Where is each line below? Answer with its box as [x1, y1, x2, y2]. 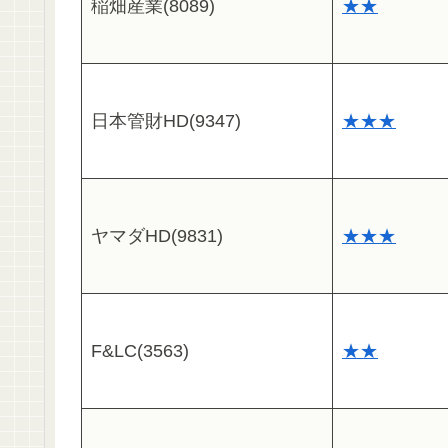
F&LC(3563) [91, 341, 189, 362]
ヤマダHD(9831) [91, 226, 223, 247]
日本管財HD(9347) [91, 111, 241, 132]
